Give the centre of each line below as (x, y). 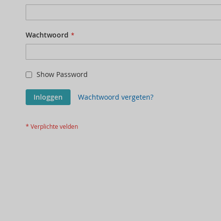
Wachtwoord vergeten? (116, 97)
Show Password (62, 74)
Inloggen (48, 97)
